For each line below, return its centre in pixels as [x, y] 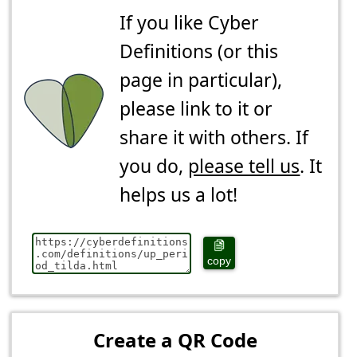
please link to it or [196, 108]
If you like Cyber [190, 22]
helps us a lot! [179, 194]
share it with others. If [214, 137]
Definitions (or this [199, 51]
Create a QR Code [175, 339]
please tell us [244, 165]
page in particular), [201, 79]
